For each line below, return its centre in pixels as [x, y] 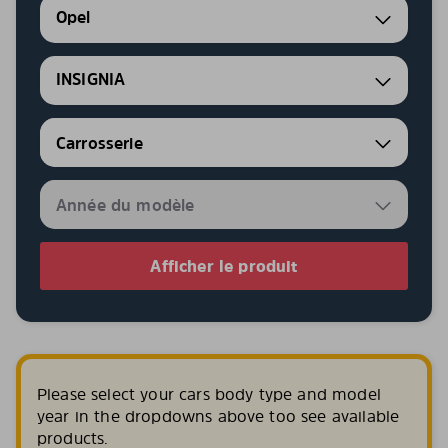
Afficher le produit [224, 266]
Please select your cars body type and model [209, 394]
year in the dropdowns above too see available [218, 416]
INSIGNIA [91, 79]
